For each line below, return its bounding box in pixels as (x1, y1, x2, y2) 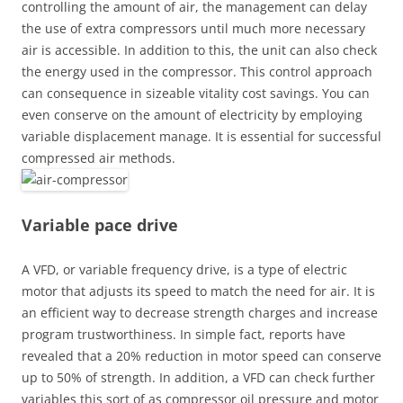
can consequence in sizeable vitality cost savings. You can (22, 85, 370, 102)
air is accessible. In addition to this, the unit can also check (22, 41, 377, 58)
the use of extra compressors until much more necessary (22, 20, 365, 37)
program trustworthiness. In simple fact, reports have (22, 326, 345, 343)
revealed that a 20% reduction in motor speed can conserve (22, 347, 381, 364)
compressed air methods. (22, 149, 175, 166)
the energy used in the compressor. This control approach (22, 63, 372, 80)
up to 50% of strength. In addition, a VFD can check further (22, 369, 375, 386)
